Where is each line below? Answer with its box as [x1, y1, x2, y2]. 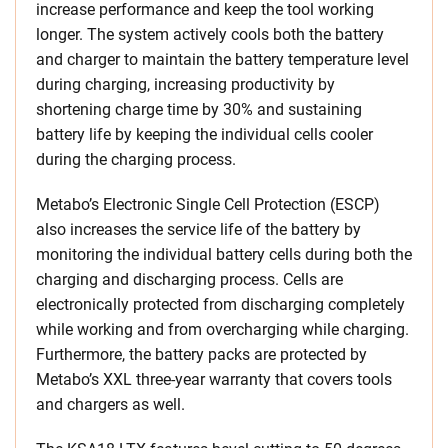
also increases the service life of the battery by [36, 219, 361, 239]
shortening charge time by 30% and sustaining [36, 99, 362, 119]
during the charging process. [36, 149, 236, 169]
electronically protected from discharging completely [36, 294, 405, 314]
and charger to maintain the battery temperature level [36, 49, 409, 69]
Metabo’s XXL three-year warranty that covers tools [36, 369, 392, 389]
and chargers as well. [36, 394, 185, 414]
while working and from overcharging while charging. [36, 319, 409, 339]
